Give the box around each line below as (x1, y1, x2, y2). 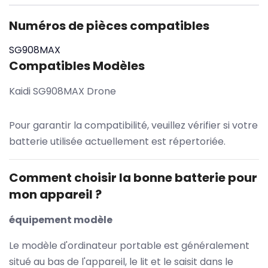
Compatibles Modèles (9, 57, 145, 74)
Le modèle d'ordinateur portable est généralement (9, 238, 249, 252)
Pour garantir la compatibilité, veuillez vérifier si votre (9, 118, 258, 132)
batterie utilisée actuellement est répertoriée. (9, 134, 226, 148)
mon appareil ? (9, 185, 102, 203)
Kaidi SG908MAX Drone (9, 84, 116, 98)
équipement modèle (9, 212, 112, 227)
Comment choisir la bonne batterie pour (9, 169, 257, 186)
